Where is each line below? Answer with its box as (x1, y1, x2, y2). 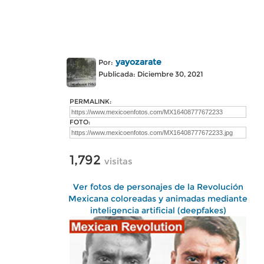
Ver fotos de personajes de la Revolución (72, 181, 243, 192)
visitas (104, 156, 133, 167)
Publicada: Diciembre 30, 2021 (98, 70, 203, 78)
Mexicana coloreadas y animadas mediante (68, 193, 247, 204)
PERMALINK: (70, 97, 111, 105)
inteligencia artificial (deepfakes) (90, 205, 226, 216)
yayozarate (115, 57, 161, 67)
